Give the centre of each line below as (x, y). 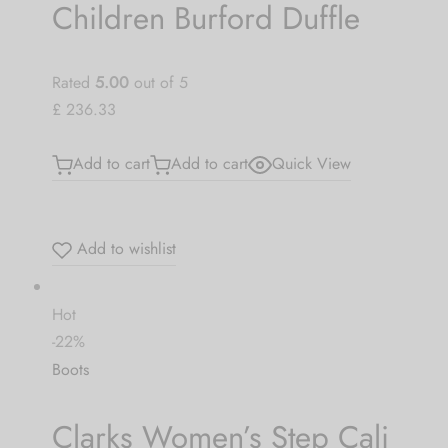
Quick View (311, 163)
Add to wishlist (123, 248)
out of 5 (158, 82)
